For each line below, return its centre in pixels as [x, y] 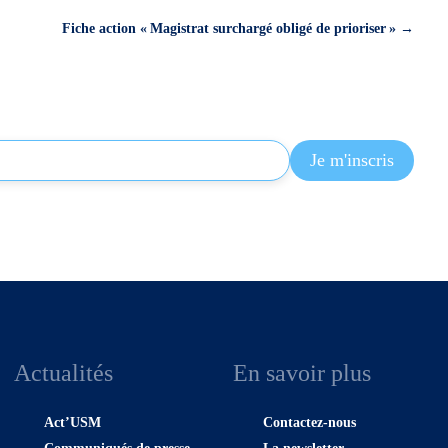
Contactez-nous [310, 423]
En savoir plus [302, 373]
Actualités [64, 373]
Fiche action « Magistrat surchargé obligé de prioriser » [229, 29]
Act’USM [73, 423]
